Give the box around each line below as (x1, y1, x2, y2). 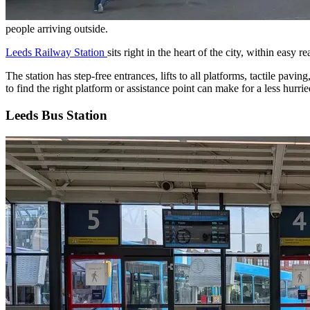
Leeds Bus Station (6, 107, 107, 122)
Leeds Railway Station (6, 46, 107, 59)
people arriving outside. (6, 23, 108, 35)
